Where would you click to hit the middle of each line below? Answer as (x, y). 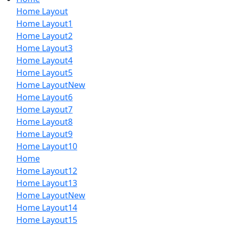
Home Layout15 (47, 220)
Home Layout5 (44, 72)
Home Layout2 (44, 36)
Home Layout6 (44, 97)
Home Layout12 (47, 170)
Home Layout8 (44, 121)
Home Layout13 (47, 183)
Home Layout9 (44, 134)
